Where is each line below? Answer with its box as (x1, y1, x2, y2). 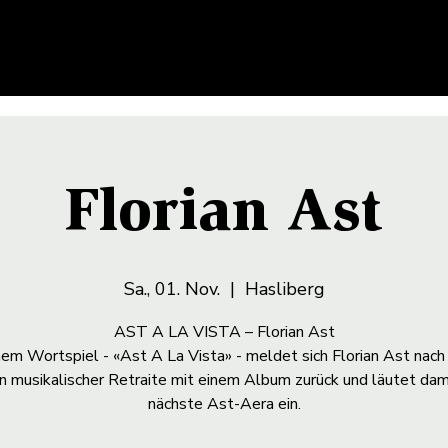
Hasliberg (244, 276, 325, 301)
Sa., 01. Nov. (123, 276, 220, 301)
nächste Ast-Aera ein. (147, 392, 301, 415)
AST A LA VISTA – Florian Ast (113, 320, 335, 343)
